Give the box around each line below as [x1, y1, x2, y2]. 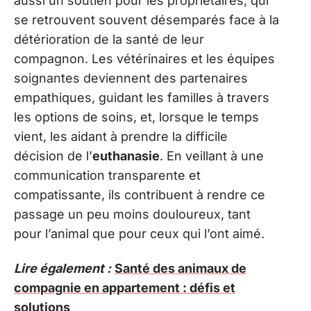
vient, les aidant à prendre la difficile [14, 128, 228, 144]
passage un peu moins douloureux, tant [14, 206, 251, 221]
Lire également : [14, 261, 111, 276]
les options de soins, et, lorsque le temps [14, 109, 259, 124]
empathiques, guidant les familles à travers [14, 90, 269, 105]
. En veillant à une [160, 148, 264, 163]
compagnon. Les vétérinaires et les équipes [14, 51, 275, 66]
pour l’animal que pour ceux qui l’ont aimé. [14, 226, 264, 241]
